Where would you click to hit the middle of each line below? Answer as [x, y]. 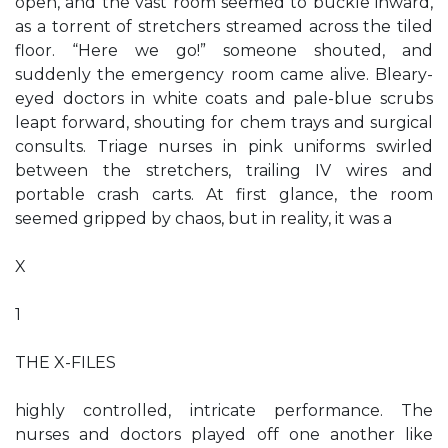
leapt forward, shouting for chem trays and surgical [224, 122]
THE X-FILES [65, 362]
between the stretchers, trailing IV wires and [224, 170]
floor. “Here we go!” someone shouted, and [224, 50]
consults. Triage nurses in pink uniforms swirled [224, 146]
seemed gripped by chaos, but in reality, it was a [203, 218]
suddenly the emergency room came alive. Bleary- [224, 74]
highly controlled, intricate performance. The [224, 410]
